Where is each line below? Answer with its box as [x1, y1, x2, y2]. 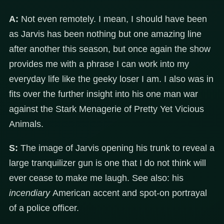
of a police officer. [9, 203, 79, 213]
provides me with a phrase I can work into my [9, 59, 189, 69]
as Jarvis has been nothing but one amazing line [9, 29, 201, 39]
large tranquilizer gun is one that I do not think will [9, 158, 206, 168]
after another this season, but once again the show [9, 44, 210, 54]
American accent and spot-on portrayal [52, 188, 207, 198]
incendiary [9, 188, 52, 198]
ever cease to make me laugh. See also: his [9, 173, 183, 183]
